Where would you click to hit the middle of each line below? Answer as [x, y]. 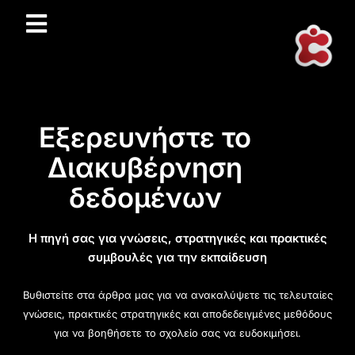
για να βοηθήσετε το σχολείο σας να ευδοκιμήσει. [177, 332]
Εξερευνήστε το [145, 137]
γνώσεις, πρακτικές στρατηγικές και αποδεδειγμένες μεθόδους [177, 313]
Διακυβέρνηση [145, 167]
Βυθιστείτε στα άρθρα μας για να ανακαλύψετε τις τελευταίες [177, 294]
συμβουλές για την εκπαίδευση [177, 257]
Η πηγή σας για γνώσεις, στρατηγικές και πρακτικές [177, 238]
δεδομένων [145, 197]
